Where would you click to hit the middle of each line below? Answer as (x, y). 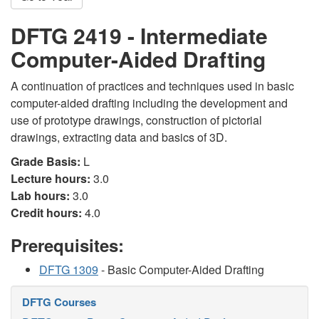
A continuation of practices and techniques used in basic (152, 86)
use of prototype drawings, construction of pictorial (136, 120)
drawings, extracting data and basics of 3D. (119, 137)
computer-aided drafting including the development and (149, 103)
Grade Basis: (46, 161)
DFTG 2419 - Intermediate (139, 35)
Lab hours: (40, 195)
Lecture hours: (51, 178)
